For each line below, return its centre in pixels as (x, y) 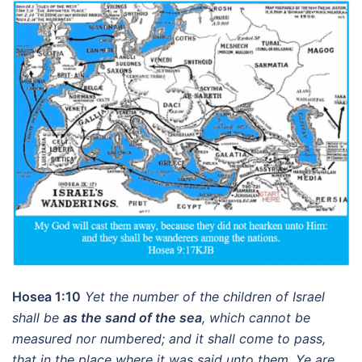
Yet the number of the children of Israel (205, 297)
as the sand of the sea (133, 318)
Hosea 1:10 (46, 297)
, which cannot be (256, 318)
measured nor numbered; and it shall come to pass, (169, 339)
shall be (38, 318)
